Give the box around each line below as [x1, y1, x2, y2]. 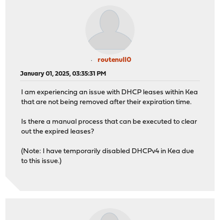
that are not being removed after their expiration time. [21, 99, 192, 107]
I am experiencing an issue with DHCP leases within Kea [21, 89, 198, 97]
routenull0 [98, 56, 131, 64]
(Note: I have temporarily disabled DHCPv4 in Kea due [21, 148, 194, 156]
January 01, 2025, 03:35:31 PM [20, 70, 107, 77]
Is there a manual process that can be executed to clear [21, 118, 197, 126]
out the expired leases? [21, 128, 95, 136]
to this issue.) [21, 158, 62, 165]
